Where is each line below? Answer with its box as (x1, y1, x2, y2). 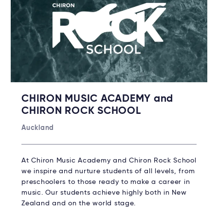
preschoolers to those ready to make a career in (21, 178, 190, 185)
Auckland (21, 124, 54, 131)
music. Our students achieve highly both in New (21, 189, 187, 196)
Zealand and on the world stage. (21, 200, 138, 207)
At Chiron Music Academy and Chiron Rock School (21, 157, 197, 164)
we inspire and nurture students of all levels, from (21, 167, 195, 175)
